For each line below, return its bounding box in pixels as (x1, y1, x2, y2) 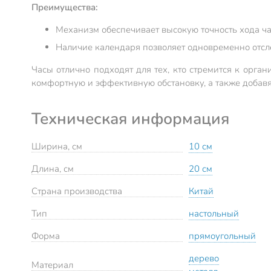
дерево (189, 252, 219, 265)
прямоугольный (189, 230, 256, 243)
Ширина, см (31, 140, 82, 153)
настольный (189, 207, 239, 220)
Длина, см (31, 163, 74, 175)
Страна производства (31, 185, 122, 198)
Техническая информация (31, 108, 229, 130)
